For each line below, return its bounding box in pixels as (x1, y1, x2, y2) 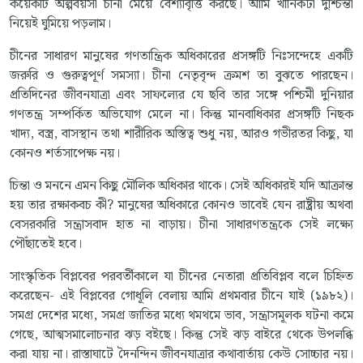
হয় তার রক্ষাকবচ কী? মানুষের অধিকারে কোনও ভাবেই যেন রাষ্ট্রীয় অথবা (10, 194, 353, 216)
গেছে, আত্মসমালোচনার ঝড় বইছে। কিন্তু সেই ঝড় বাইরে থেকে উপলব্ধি (10, 324, 353, 345)
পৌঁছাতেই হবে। (10, 233, 82, 254)
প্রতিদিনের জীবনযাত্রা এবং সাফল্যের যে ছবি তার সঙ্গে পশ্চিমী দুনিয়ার (10, 84, 353, 105)
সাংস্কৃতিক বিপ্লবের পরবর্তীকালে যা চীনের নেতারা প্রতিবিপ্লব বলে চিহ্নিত (10, 266, 353, 287)
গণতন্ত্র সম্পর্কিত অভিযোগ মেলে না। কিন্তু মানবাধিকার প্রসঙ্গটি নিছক (10, 104, 353, 125)
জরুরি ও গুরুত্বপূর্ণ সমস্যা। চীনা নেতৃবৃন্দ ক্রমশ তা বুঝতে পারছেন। (10, 65, 353, 86)
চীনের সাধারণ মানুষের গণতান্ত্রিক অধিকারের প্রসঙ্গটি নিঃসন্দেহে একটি (10, 45, 353, 66)
